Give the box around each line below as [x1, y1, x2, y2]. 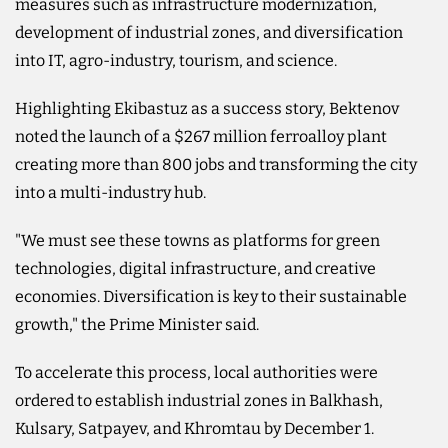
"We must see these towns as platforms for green [15, 230, 380, 250]
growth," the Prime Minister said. [15, 314, 259, 334]
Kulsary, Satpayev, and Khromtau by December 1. [15, 418, 374, 438]
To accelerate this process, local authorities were [15, 362, 378, 382]
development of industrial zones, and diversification [15, 22, 403, 42]
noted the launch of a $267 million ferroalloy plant [15, 126, 387, 146]
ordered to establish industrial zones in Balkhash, [15, 390, 383, 410]
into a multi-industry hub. [15, 182, 206, 202]
